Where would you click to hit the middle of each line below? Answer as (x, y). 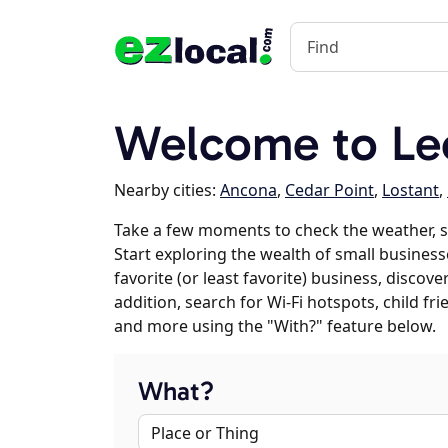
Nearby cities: (167, 190)
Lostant (410, 190)
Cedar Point (329, 190)
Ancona (248, 190)
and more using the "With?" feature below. (275, 326)
